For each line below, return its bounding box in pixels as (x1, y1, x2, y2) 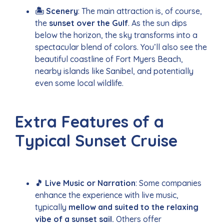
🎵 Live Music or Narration (35, 177, 135, 188)
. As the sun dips (128, 17, 187, 28)
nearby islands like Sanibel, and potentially (35, 65, 193, 76)
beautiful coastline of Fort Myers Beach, (35, 53, 183, 64)
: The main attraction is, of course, (78, 5, 202, 16)
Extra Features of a (15, 111, 164, 131)
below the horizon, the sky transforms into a (35, 29, 197, 40)
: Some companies (135, 177, 201, 188)
